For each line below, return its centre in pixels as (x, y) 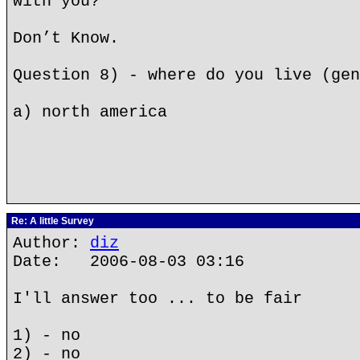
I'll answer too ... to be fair (157, 299)
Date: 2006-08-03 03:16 (129, 262)
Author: (51, 243)
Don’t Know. (66, 38)
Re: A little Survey (51, 221)
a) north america (90, 112)
